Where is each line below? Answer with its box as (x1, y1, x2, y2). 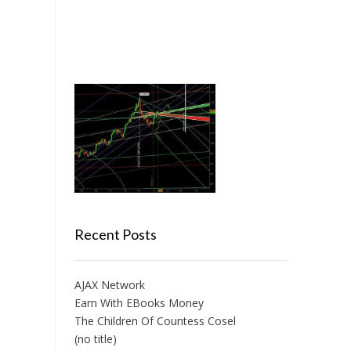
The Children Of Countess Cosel (74, 313, 236, 329)
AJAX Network (74, 277, 145, 293)
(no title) (74, 331, 117, 347)
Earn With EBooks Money (74, 295, 204, 311)
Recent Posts (74, 226, 157, 244)
